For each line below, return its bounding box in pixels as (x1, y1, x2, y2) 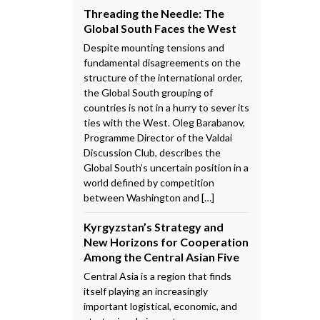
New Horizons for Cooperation (84, 234, 249, 249)
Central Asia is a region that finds (84, 269, 231, 282)
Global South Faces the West (84, 21, 236, 35)
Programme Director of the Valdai (84, 131, 232, 144)
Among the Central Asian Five (84, 249, 239, 264)
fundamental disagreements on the (84, 56, 241, 69)
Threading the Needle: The (84, 6, 224, 20)
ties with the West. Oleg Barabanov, (84, 116, 245, 129)
